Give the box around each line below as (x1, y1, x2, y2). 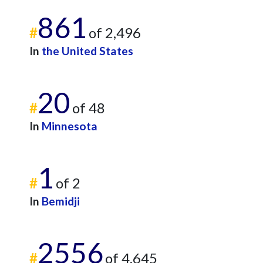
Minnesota (42, 119, 97, 133)
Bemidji (42, 194, 80, 208)
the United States (42, 44, 133, 58)
